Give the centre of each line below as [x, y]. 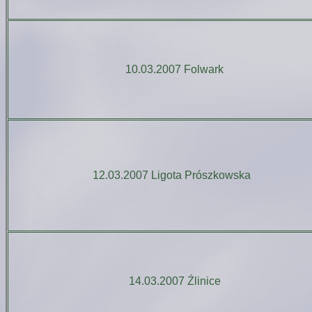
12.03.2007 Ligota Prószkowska [174, 175]
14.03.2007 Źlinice [174, 281]
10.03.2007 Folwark [174, 69]
